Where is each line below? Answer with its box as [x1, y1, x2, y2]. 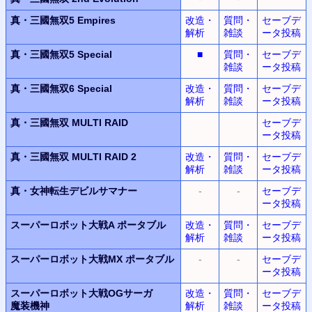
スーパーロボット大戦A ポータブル [10, 219, 166, 231]
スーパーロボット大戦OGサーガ [10, 287, 153, 299]
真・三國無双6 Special [10, 82, 112, 94]
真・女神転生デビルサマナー [10, 185, 137, 196]
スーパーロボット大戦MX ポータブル [10, 253, 174, 265]
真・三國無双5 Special [10, 48, 112, 60]
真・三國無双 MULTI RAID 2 [10, 150, 136, 162]
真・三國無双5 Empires [10, 14, 116, 26]
